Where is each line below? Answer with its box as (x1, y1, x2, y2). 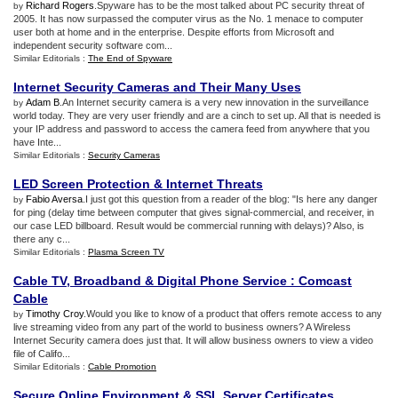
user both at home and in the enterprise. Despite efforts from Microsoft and (13, 27, 334, 37)
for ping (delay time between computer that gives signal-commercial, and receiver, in (13, 207, 374, 218)
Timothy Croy (26, 308, 84, 319)
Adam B (26, 97, 60, 107)
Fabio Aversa (26, 194, 83, 204)
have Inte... (13, 137, 61, 147)
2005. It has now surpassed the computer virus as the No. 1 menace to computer (13, 13, 363, 24)
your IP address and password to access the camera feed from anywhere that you (13, 123, 370, 134)
